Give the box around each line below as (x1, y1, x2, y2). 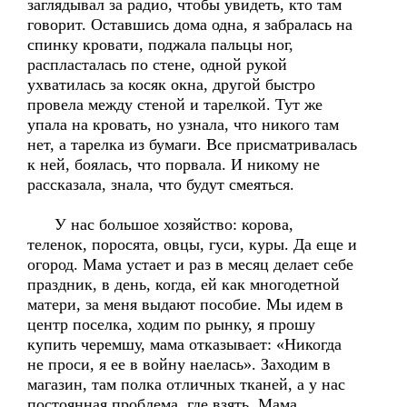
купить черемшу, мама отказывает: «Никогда (27, 335, 342, 353)
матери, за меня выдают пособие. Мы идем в (27, 295, 343, 313)
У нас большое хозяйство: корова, (27, 215, 293, 233)
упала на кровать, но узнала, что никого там (27, 115, 339, 134)
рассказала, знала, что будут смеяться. (27, 175, 308, 194)
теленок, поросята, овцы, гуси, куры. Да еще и (27, 235, 357, 253)
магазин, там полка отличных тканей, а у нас (27, 375, 345, 393)
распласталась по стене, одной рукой (27, 55, 287, 74)
